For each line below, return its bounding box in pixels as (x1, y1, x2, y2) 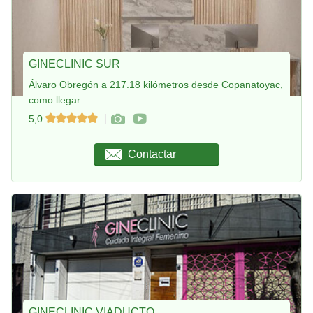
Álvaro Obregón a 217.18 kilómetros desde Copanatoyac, (29, 79, 283, 91)
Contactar (128, 147, 177, 160)
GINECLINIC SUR (29, 58, 120, 71)
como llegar (29, 94, 80, 106)
